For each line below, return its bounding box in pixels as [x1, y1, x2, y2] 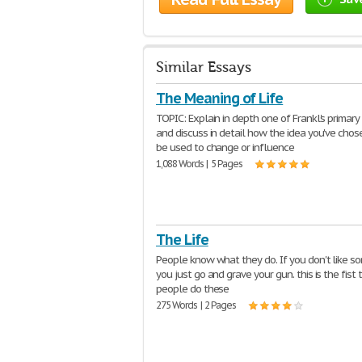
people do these [156, 282, 229, 296]
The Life [156, 230, 208, 249]
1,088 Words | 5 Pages [156, 158, 243, 170]
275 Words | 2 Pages [156, 299, 237, 311]
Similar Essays [156, 59, 251, 76]
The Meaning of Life [156, 89, 284, 107]
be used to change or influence [156, 141, 294, 154]
